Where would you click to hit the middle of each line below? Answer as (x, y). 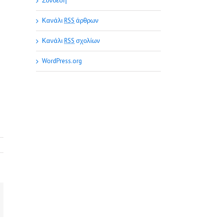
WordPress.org (62, 61)
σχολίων (87, 41)
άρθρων (87, 20)
